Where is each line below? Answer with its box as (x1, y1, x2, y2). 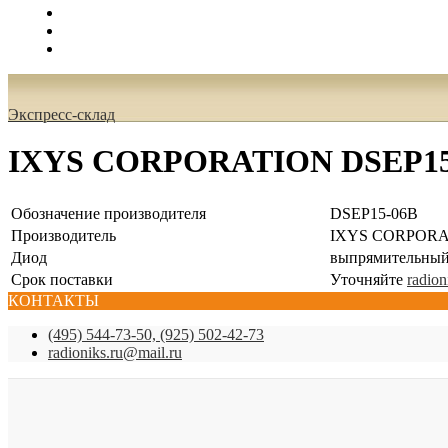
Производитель (11, 226, 116, 244)
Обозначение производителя (11, 204, 206, 222)
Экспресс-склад (8, 106, 115, 123)
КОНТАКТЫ (8, 291, 99, 309)
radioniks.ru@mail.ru (48, 343, 182, 361)
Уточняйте (330, 270, 407, 288)
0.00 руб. (63, 40, 123, 57)
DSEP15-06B (330, 204, 418, 222)
